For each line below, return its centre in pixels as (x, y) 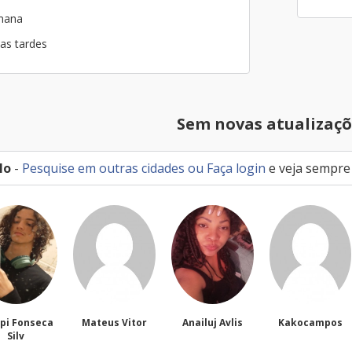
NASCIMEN (311, 336)
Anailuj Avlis (115, 323)
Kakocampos (213, 323)
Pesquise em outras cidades (103, 168)
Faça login (236, 168)
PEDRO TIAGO (311, 323)
